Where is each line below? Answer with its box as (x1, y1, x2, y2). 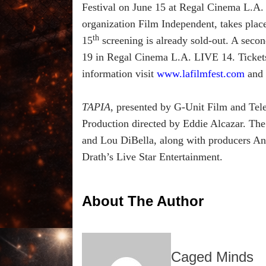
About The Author (82, 193, 204, 210)
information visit (82, 68, 157, 80)
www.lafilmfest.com (157, 68, 245, 80)
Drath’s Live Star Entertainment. (82, 151, 223, 163)
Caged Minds (171, 248, 254, 265)
